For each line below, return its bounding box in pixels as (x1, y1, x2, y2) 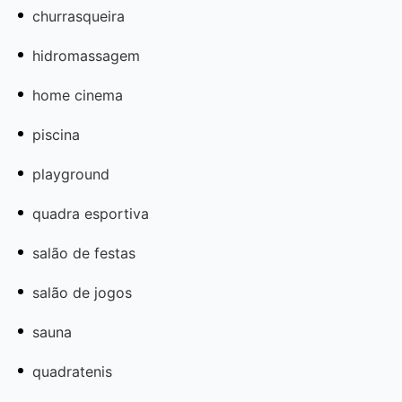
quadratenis (32, 362, 112, 380)
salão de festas (32, 243, 135, 262)
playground (32, 164, 109, 183)
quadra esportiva (32, 204, 149, 223)
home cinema (32, 85, 123, 104)
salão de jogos (32, 283, 132, 301)
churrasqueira (32, 6, 125, 25)
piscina (32, 125, 80, 144)
